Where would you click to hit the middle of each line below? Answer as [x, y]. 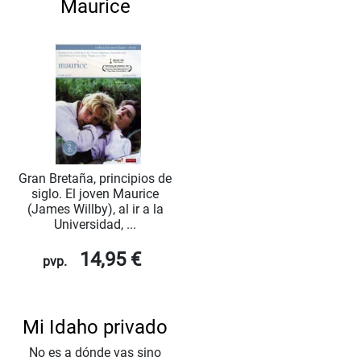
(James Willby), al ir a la [95, 210]
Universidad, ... [95, 225]
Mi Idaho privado [95, 328]
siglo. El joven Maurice [95, 194]
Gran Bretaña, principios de [95, 179]
